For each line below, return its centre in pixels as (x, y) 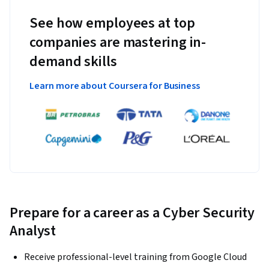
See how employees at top (112, 23)
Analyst (33, 231)
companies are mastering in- (118, 42)
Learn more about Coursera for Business (115, 86)
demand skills (73, 61)
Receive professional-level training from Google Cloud (135, 257)
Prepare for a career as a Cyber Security (132, 213)
